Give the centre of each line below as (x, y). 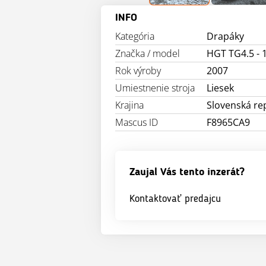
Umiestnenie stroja (155, 88)
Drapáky (226, 36)
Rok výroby (138, 71)
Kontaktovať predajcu (175, 199)
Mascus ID (137, 122)
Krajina (129, 105)
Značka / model (148, 53)
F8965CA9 (229, 122)
